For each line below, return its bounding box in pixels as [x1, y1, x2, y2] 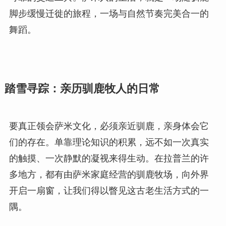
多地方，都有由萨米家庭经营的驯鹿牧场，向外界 [9, 169, 209, 180]
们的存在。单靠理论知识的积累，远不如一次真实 [9, 137, 209, 148]
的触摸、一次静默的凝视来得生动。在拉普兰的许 [9, 153, 209, 164]
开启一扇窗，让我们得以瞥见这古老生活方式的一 [9, 186, 209, 196]
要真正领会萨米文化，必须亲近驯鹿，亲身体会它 [9, 121, 209, 132]
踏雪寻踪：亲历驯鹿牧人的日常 [4, 83, 160, 95]
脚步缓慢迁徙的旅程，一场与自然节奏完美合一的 [9, 9, 209, 19]
